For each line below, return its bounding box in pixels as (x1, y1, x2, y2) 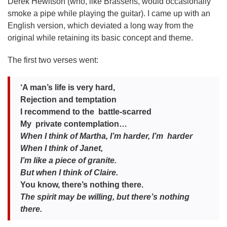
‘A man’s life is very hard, (20, 83, 115, 92)
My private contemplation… (20, 120, 127, 128)
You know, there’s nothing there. (20, 180, 143, 189)
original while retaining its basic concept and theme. (8, 33, 193, 42)
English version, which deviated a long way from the (8, 21, 194, 30)
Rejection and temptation (20, 95, 117, 104)
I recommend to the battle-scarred (20, 107, 152, 116)
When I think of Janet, (20, 144, 103, 153)
